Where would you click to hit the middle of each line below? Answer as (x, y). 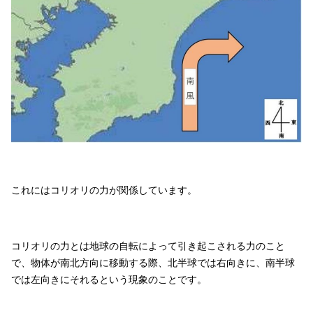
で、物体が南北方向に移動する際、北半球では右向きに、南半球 (153, 263)
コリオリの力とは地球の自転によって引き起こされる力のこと (148, 246)
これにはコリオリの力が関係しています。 (104, 190)
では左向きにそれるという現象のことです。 (109, 280)
